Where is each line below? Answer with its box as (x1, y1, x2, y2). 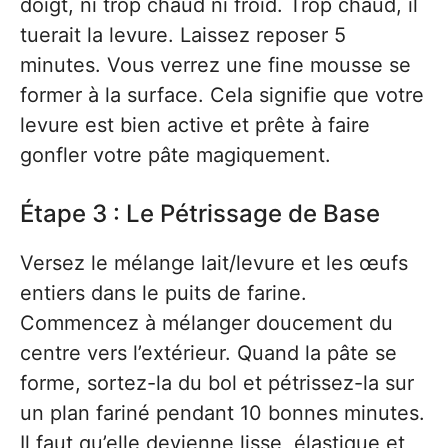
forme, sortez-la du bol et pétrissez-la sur (20, 371, 414, 395)
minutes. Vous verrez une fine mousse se (20, 53, 411, 77)
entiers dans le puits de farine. (20, 281, 307, 305)
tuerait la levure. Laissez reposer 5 (20, 23, 346, 47)
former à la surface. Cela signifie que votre (20, 83, 424, 107)
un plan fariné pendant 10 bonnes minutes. (20, 401, 425, 425)
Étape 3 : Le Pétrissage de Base (20, 199, 380, 228)
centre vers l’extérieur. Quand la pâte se (20, 341, 397, 365)
